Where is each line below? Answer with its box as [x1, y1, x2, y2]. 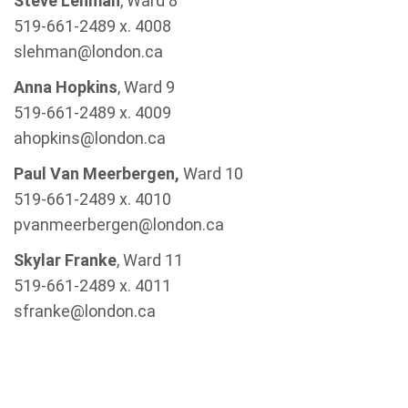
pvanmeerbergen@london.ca [14, 215, 224, 234]
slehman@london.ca [14, 42, 163, 61]
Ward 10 [179, 164, 243, 183]
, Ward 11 [117, 250, 183, 270]
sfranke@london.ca [14, 301, 156, 321]
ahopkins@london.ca [14, 128, 166, 148]
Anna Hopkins [14, 77, 117, 97]
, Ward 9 [117, 77, 175, 97]
